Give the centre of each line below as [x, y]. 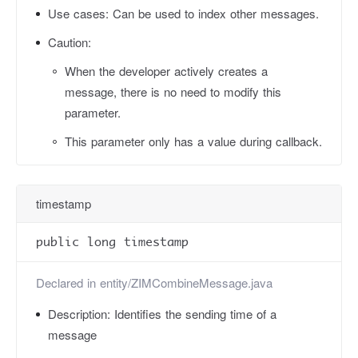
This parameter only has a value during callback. [193, 141]
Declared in [68, 282]
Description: [81, 314]
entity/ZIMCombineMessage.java [186, 282]
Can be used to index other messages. [216, 13]
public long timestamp [112, 242]
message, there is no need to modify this [173, 91]
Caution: [70, 42]
